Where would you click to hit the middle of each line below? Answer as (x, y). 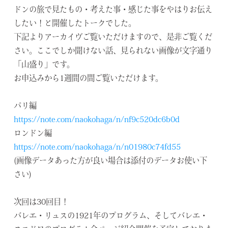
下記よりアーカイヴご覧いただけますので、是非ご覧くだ (113, 38)
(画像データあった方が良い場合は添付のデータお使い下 (111, 162)
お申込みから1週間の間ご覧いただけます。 (89, 79)
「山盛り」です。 (44, 65)
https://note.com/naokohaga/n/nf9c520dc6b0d (97, 120)
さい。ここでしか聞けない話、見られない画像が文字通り (113, 52)
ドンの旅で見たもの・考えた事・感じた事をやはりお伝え (113, 10)
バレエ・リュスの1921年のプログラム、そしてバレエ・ (111, 217)
